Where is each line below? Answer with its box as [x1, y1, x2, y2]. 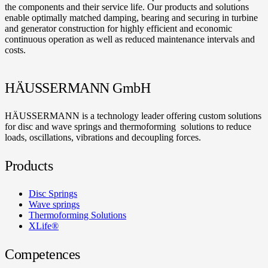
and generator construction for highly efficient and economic [5, 23, 232, 33]
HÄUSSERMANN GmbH [5, 80, 151, 96]
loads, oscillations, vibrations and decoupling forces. [5, 132, 201, 142]
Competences [5, 246, 80, 262]
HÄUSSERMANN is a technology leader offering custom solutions [5, 110, 261, 121]
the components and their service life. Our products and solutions [5, 1, 249, 12]
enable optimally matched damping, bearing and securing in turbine [5, 12, 258, 23]
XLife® [29, 220, 59, 231]
